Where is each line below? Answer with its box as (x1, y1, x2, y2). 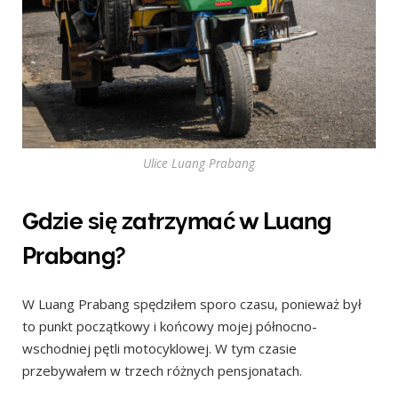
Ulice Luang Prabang (143, 154, 255, 171)
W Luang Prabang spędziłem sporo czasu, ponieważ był (22, 294, 362, 313)
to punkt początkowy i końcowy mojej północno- (22, 316, 317, 335)
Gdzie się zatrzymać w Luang (22, 207, 331, 235)
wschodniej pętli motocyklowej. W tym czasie (22, 338, 297, 357)
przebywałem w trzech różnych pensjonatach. (22, 361, 302, 379)
